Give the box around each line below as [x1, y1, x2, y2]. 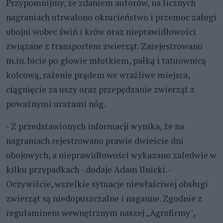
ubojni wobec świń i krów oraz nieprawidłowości [6, 25, 196, 37]
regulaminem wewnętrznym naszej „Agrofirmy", [6, 207, 195, 219]
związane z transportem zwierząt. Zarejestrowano [6, 40, 203, 52]
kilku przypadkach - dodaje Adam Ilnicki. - [6, 163, 171, 175]
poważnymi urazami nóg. [6, 98, 109, 110]
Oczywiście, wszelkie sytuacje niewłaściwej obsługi [6, 178, 208, 190]
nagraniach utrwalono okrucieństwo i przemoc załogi [6, 11, 217, 23]
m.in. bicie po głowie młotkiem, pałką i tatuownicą [6, 54, 206, 66]
